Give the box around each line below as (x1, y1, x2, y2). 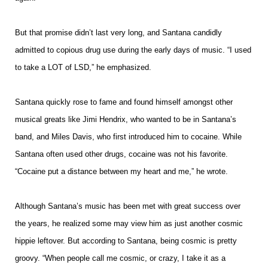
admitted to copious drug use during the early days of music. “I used (15, 45, 251, 54)
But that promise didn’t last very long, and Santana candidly (15, 28, 222, 37)
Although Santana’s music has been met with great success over (15, 201, 240, 211)
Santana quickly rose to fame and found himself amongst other (15, 97, 233, 106)
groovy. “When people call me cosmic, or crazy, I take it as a (15, 253, 226, 263)
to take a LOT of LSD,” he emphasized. (15, 62, 154, 72)
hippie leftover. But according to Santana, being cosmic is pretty (15, 236, 237, 245)
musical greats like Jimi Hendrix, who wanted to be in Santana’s (15, 114, 236, 124)
